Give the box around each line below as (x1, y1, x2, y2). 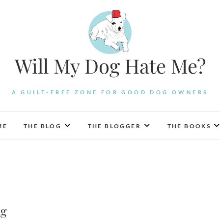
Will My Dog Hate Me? (14, 53, 206, 79)
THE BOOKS (167, 122, 211, 130)
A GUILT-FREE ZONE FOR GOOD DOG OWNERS (11, 89, 209, 95)
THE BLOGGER (87, 122, 141, 130)
